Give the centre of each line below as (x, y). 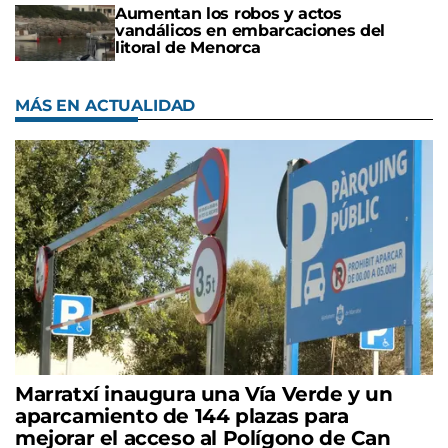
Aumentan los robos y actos (228, 13)
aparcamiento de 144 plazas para (182, 416)
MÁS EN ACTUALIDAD (105, 106)
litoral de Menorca (188, 47)
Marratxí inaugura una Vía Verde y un (204, 394)
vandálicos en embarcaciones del (250, 30)
